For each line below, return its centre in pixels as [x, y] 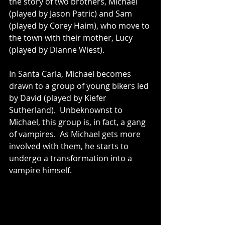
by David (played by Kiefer [59, 98]
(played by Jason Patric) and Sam [72, 14]
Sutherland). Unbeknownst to [67, 110]
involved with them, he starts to [70, 146]
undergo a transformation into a [72, 158]
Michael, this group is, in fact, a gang [78, 122]
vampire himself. [40, 170]
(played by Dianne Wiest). [57, 50]
